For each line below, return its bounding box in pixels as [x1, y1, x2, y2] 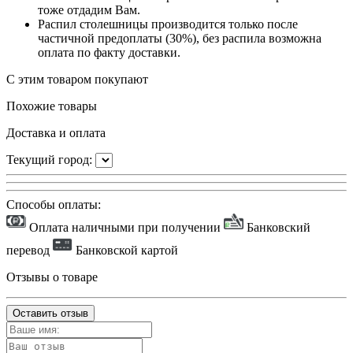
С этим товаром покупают [6, 72, 148, 87]
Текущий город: [6, 153, 95, 167]
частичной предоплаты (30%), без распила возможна [38, 32, 321, 46]
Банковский [243, 221, 310, 235]
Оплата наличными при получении [26, 221, 224, 235]
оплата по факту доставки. [38, 46, 180, 60]
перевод [6, 243, 53, 258]
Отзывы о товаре [6, 270, 98, 284]
